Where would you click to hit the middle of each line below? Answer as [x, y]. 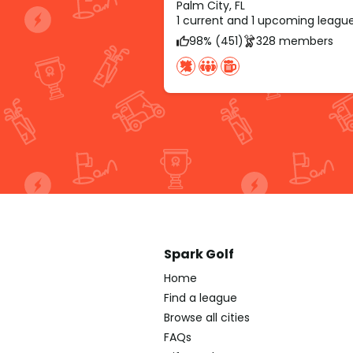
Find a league [201, 298]
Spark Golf [199, 255]
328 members [295, 41]
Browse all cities [207, 318]
